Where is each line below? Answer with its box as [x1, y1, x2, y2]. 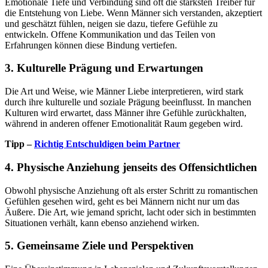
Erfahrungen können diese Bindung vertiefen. [5, 39, 177, 50]
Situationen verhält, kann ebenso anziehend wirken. [5, 217, 199, 228]
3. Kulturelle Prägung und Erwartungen [5, 62, 203, 75]
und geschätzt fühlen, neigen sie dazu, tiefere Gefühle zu [5, 18, 218, 29]
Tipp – [5, 139, 34, 150]
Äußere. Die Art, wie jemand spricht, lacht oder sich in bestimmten [5, 206, 256, 217]
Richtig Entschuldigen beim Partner [34, 139, 180, 150]
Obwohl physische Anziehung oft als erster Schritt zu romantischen [5, 185, 258, 196]
